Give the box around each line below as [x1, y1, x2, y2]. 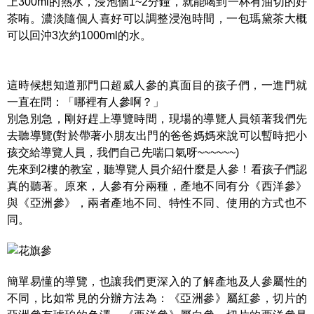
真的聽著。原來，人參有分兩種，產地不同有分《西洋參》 [7, 180, 307, 192]
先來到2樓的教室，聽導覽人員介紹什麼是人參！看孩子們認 [7, 163, 307, 175]
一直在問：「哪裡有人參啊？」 [7, 96, 164, 108]
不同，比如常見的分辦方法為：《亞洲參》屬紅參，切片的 [7, 292, 307, 304]
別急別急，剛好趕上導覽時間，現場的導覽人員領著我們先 [7, 113, 307, 125]
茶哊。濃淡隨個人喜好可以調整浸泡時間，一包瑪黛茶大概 [7, 13, 307, 25]
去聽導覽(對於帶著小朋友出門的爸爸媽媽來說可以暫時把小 [7, 130, 307, 142]
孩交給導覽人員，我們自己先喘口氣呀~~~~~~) [7, 146, 239, 158]
